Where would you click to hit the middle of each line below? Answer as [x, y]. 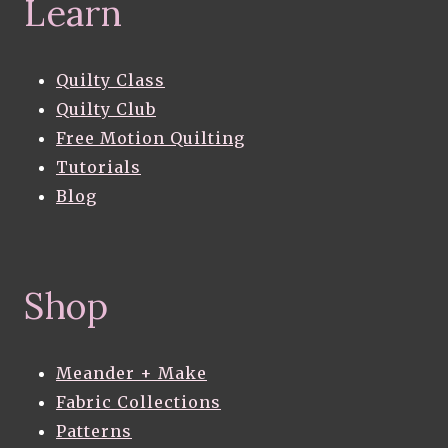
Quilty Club [106, 109]
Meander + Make [131, 373]
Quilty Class [110, 80]
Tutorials [98, 167]
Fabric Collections [138, 402]
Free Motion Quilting [150, 138]
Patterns [94, 431]
